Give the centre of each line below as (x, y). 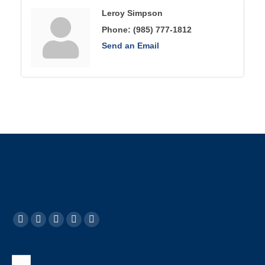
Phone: (116, 30)
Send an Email (130, 46)
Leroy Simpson (132, 13)
